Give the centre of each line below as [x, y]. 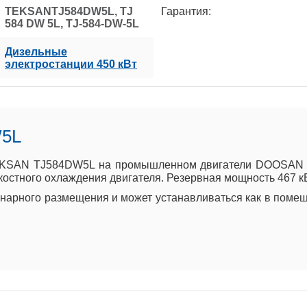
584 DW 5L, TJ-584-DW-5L [72, 23]
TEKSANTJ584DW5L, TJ [69, 11]
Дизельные [36, 51]
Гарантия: [186, 11]
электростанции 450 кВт [71, 64]
